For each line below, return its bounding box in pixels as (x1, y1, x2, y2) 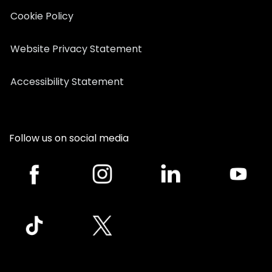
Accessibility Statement (10, 74, 124, 89)
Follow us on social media (9, 131, 129, 145)
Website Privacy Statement (10, 41, 142, 56)
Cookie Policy (10, 8, 73, 23)
